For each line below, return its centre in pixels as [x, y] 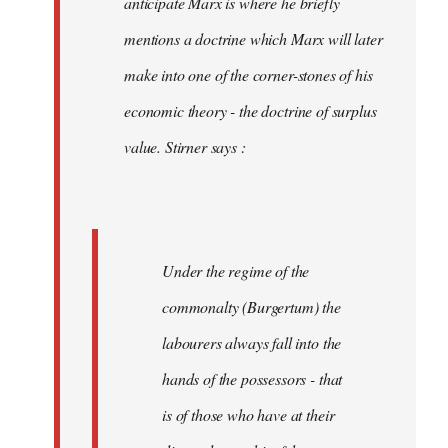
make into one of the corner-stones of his [248, 74]
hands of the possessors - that [252, 378]
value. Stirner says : [185, 146]
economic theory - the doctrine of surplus [250, 110]
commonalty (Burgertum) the [251, 306]
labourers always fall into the [252, 342]
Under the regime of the [236, 270]
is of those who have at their [248, 414]
